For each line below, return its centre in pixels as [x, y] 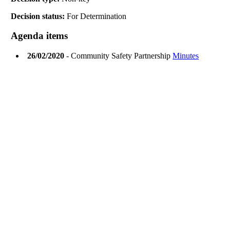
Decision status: [39, 16]
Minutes [186, 56]
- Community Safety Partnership [119, 56]
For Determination [97, 16]
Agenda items [40, 36]
